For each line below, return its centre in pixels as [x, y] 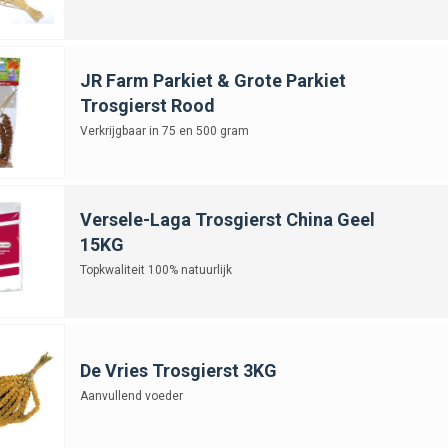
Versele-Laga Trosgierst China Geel [227, 219]
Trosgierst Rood [147, 105]
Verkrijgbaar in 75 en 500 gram [164, 130]
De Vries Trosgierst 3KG [178, 370]
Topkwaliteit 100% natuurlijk [155, 269]
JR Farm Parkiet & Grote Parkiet [212, 80]
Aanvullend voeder [131, 395]
